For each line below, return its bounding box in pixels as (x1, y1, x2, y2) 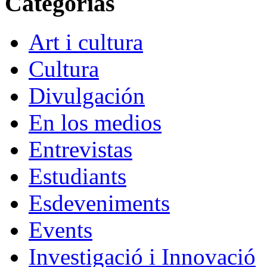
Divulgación (29, 82, 145, 108)
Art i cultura (29, 29, 143, 55)
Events (29, 216, 92, 243)
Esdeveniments (29, 190, 170, 216)
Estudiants (29, 163, 126, 189)
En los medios (29, 109, 162, 135)
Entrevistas (29, 136, 132, 162)
